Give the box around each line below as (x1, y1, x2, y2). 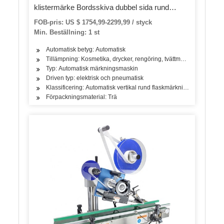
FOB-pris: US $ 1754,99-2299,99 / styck (34, 18, 152, 26)
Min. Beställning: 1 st (34, 28, 100, 36)
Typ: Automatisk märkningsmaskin (46, 65, 138, 72)
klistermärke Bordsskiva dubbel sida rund (34, 3, 169, 12)
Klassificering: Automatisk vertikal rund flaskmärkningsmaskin (46, 84, 213, 91)
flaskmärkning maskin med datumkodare (34, 13, 168, 22)
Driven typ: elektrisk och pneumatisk (46, 74, 144, 82)
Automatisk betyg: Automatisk (46, 46, 126, 53)
